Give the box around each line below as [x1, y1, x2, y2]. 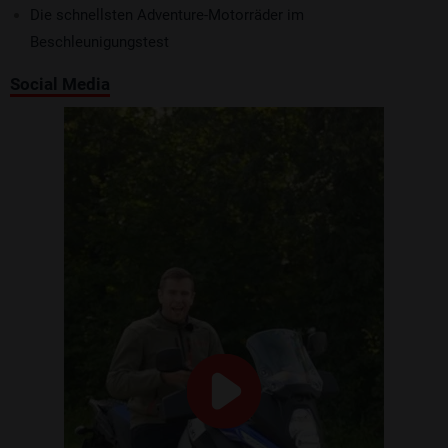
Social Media [10, 73, 110, 94]
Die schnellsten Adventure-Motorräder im [30, 5, 304, 24]
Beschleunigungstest [30, 32, 169, 51]
